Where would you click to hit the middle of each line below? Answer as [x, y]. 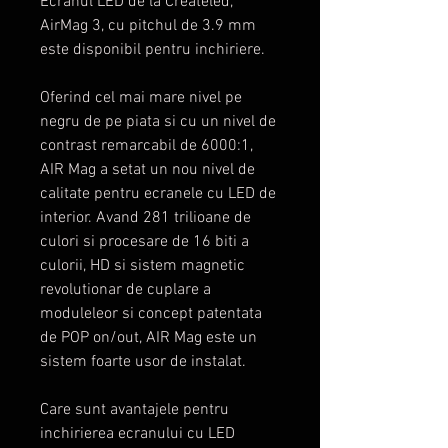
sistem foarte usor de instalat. [143, 362]
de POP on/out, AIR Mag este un [148, 338]
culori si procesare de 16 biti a [144, 242]
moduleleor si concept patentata [151, 314]
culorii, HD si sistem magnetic [142, 266]
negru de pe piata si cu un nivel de [158, 122]
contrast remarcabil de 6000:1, [146, 146]
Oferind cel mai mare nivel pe [141, 98]
